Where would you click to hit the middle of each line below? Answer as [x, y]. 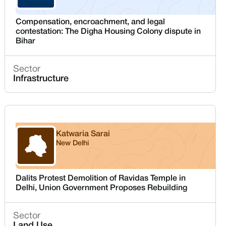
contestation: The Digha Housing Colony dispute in [108, 32]
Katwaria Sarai [83, 134]
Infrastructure [41, 79]
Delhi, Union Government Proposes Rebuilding [102, 188]
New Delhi [73, 144]
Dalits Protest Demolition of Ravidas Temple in [101, 179]
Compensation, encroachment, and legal [91, 22]
